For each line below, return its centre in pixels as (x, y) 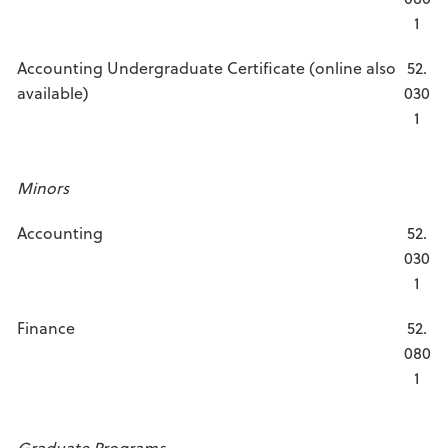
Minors (43, 187)
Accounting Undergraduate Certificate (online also (206, 67)
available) (53, 92)
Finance (46, 327)
